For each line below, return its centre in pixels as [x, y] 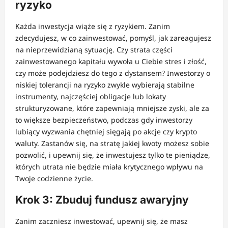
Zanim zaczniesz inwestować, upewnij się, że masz [102, 221]
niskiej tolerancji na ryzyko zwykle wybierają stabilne [105, 84]
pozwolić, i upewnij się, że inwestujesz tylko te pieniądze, [113, 155]
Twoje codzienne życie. [54, 178]
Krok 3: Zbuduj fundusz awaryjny [102, 199]
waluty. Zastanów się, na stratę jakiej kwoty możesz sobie [112, 143]
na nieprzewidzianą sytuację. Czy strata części [94, 49]
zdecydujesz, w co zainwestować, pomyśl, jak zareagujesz [113, 38]
